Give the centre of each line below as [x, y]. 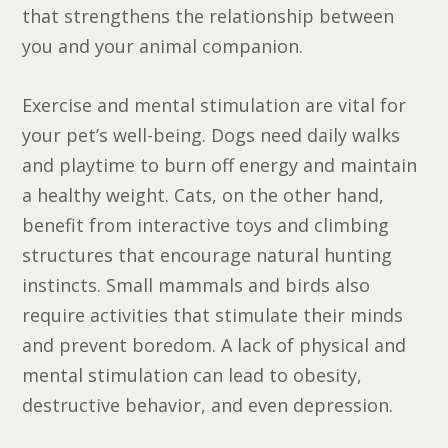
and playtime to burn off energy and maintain [220, 165]
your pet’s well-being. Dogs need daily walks [211, 135]
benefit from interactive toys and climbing [206, 225]
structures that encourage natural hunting [207, 255]
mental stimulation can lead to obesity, [192, 375]
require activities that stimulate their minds [213, 315]
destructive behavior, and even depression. [208, 405]
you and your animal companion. [163, 46]
